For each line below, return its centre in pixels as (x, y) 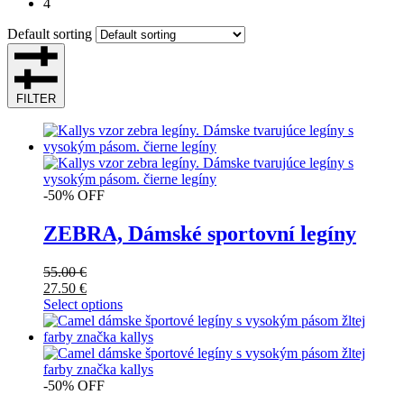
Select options (83, 304)
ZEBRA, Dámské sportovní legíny (200, 233)
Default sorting (50, 33)
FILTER (36, 98)
